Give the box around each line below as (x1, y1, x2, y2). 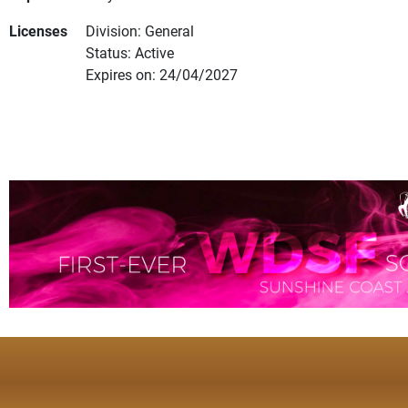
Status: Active (86, 43, 174, 63)
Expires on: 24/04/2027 (86, 65, 238, 85)
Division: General (86, 21, 194, 41)
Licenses (9, 21, 67, 41)
